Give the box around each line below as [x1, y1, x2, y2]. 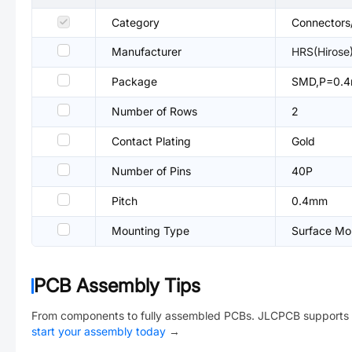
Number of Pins [112, 164, 191, 178]
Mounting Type [112, 224, 189, 237]
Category [112, 16, 159, 29]
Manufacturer [112, 45, 181, 58]
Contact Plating [112, 134, 191, 148]
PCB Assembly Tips [34, 274, 200, 297]
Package [112, 75, 157, 88]
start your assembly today [31, 324, 166, 338]
